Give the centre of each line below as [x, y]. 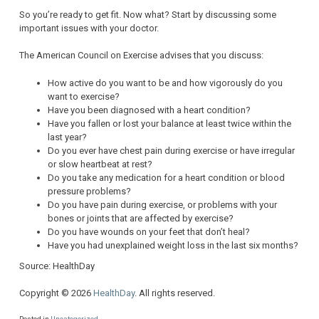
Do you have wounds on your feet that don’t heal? [149, 231]
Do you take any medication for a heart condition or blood [166, 177]
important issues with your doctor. [89, 28]
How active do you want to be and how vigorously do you [165, 83]
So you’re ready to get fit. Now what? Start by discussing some [148, 14]
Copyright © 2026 [56, 293]
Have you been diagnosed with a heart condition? [149, 110]
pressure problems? [89, 191]
